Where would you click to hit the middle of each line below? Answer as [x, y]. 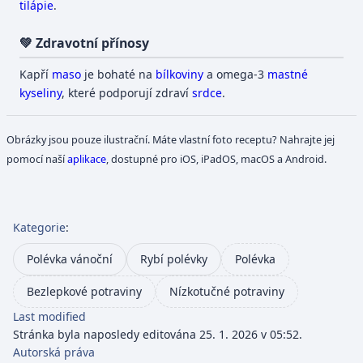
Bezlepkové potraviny [84, 291]
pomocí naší [37, 158]
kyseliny [41, 93]
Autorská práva [54, 352]
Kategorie [39, 227]
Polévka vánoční [70, 258]
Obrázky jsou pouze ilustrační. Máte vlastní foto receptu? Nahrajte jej [171, 139]
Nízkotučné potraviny [227, 291]
